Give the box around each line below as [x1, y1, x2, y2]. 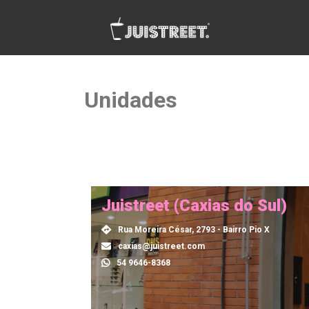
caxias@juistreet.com [118, 241, 205, 251]
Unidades [84, 87, 177, 113]
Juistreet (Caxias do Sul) [101, 196, 287, 215]
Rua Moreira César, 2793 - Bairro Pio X [118, 225, 270, 235]
